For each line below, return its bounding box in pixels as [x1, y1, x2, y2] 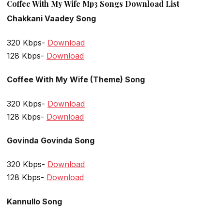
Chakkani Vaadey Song [7, 14, 96, 24]
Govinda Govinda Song [7, 135, 94, 145]
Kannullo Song [7, 196, 62, 206]
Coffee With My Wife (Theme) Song [7, 75, 145, 85]
